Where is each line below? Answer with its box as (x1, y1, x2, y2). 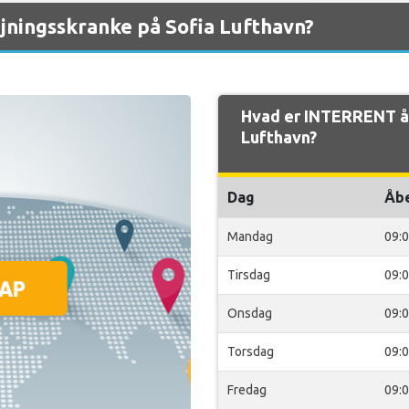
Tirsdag (227, 267, 270, 282)
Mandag (227, 229, 273, 244)
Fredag (227, 383, 267, 397)
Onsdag (227, 306, 272, 320)
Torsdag (227, 344, 274, 359)
